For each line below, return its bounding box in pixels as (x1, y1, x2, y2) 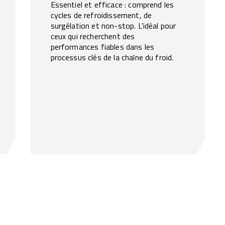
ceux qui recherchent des (50, 30, 135, 42)
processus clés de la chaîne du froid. (50, 51, 174, 63)
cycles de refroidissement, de (50, 9, 152, 21)
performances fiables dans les (50, 41, 155, 53)
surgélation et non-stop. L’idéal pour (50, 20, 176, 32)
